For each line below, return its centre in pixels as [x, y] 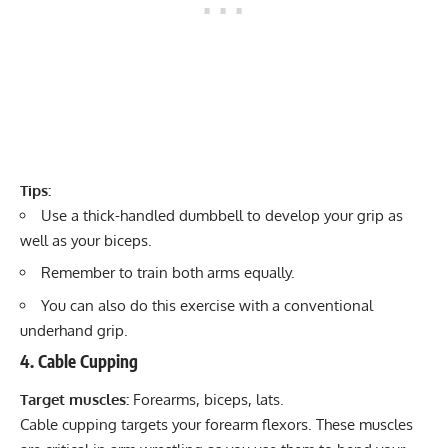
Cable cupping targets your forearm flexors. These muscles [216, 424]
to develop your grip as [323, 215]
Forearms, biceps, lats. [210, 399]
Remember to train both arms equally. [168, 273]
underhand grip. [74, 330]
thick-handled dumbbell [163, 215]
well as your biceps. [86, 240]
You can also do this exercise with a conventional [207, 305]
